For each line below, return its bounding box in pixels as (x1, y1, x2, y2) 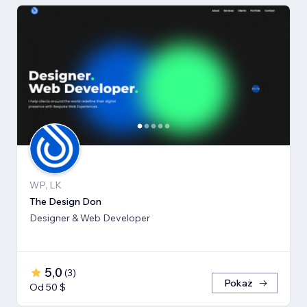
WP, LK (29, 179, 62, 192)
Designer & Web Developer (29, 212, 150, 225)
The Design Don (29, 195, 101, 208)
